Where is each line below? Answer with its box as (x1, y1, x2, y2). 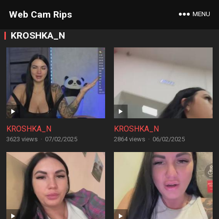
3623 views (6, 135, 38, 143)
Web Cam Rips (8, 9, 72, 20)
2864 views (113, 135, 145, 143)
